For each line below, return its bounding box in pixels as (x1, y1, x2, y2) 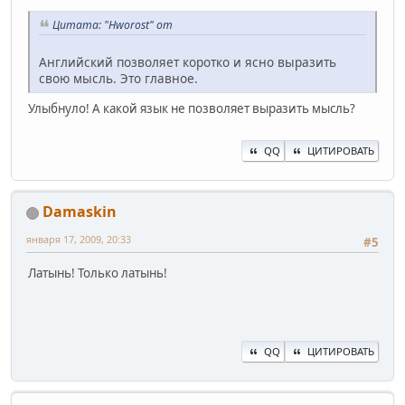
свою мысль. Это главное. (39, 69, 198, 87)
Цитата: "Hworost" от (52, 17, 173, 33)
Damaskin (42, 202, 117, 222)
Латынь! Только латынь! (28, 265, 167, 282)
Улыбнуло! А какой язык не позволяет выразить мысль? (28, 99, 355, 117)
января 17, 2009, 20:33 (26, 232, 131, 247)
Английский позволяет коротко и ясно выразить (39, 52, 336, 71)
